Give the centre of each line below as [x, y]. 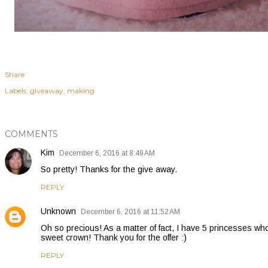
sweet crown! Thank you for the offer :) [114, 237]
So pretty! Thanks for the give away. [109, 169]
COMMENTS [31, 134]
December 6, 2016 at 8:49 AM [107, 153]
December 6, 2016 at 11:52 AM [130, 211]
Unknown [58, 211]
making [81, 90]
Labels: [16, 90]
